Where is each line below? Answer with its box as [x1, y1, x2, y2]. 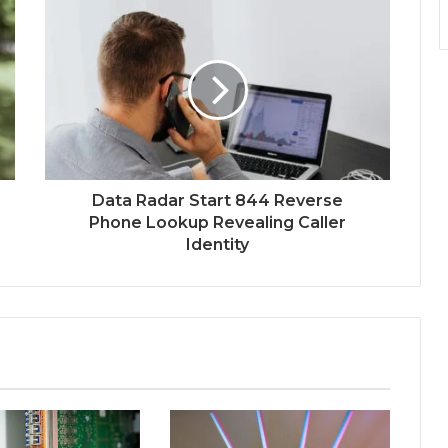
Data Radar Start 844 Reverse [92, 190, 343, 210]
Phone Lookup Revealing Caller [89, 212, 346, 232]
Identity [186, 234, 249, 254]
